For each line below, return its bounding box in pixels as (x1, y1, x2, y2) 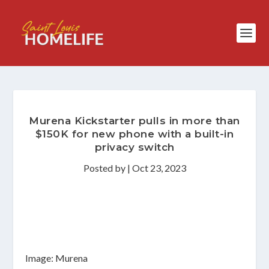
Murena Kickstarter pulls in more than (29, 115, 240, 127)
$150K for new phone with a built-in (35, 128, 234, 140)
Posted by (83, 162, 127, 174)
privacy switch (94, 141, 175, 153)
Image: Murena (25, 252, 88, 264)
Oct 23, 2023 (131, 162, 186, 174)
